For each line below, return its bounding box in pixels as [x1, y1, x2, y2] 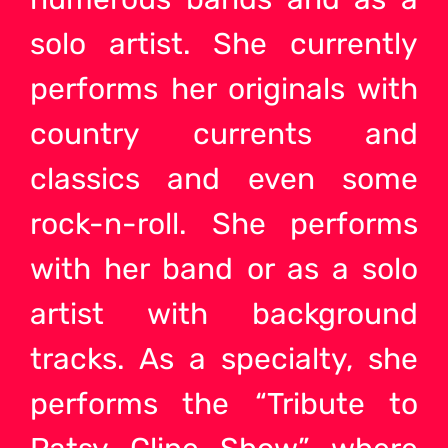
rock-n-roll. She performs [30, 205, 418, 242]
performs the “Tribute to [30, 385, 418, 422]
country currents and [30, 115, 418, 152]
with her [30, 250, 163, 287]
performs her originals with [30, 70, 418, 107]
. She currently [182, 25, 419, 62]
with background [104, 295, 418, 332]
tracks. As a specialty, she [30, 340, 418, 377]
